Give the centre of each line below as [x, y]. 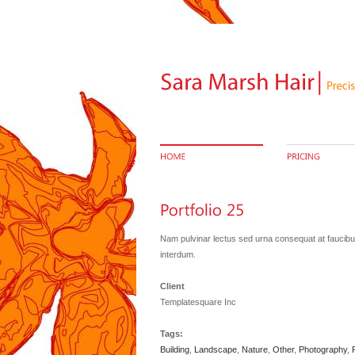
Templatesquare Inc [198, 302]
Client [172, 286]
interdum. [178, 254]
